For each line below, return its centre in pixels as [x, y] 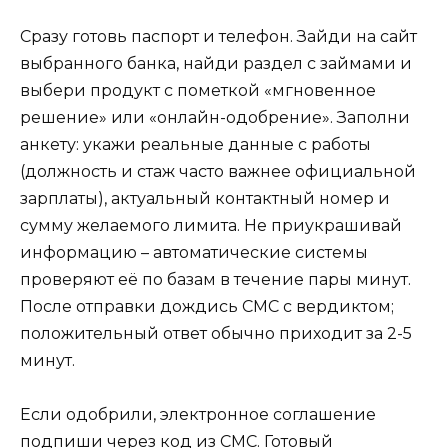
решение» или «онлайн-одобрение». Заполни [215, 118]
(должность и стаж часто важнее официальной [218, 172]
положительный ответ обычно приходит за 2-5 [216, 334]
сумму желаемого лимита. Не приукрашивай [211, 226]
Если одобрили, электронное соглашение [198, 415]
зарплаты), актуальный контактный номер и [205, 199]
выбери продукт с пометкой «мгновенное [198, 91]
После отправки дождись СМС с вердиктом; [207, 307]
